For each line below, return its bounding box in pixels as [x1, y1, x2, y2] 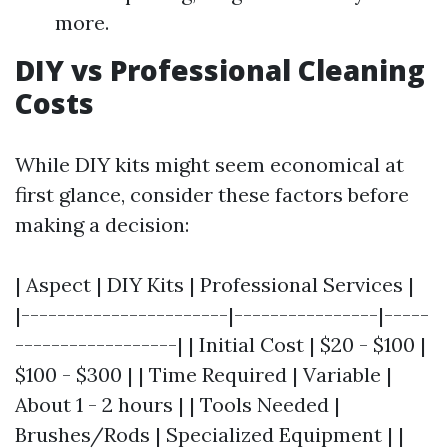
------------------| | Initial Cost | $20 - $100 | [15, 332, 426, 358]
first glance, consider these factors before [15, 182, 409, 208]
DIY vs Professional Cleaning [15, 51, 425, 90]
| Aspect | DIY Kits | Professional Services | [15, 272, 414, 298]
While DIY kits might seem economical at [15, 152, 404, 178]
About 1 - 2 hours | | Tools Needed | [15, 392, 340, 418]
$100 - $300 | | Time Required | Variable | [15, 362, 392, 388]
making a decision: [15, 212, 189, 238]
